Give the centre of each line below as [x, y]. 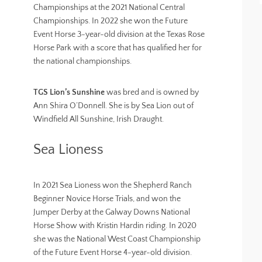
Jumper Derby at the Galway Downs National [112, 212]
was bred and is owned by [152, 92]
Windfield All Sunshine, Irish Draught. [99, 119]
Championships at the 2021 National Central [109, 8]
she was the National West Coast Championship [117, 239]
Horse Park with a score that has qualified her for [118, 48]
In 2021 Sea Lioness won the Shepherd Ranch [113, 185]
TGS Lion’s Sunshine [69, 92]
